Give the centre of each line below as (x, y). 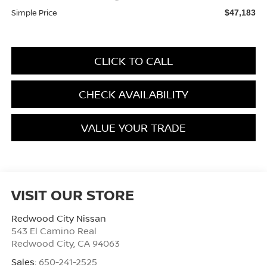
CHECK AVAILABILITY (133, 94)
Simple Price (34, 12)
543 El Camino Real (54, 230)
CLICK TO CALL (133, 60)
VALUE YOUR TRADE (133, 127)
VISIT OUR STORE (72, 194)
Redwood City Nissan (58, 218)
